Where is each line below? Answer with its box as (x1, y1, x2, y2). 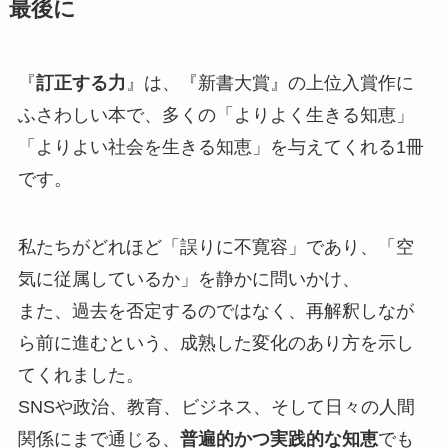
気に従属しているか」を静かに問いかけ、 (17, 269, 360, 290)
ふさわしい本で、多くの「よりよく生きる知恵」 (17, 105, 414, 126)
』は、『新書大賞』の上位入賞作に (125, 73, 414, 94)
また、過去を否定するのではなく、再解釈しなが (17, 301, 414, 322)
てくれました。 (17, 365, 144, 386)
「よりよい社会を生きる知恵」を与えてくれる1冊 (17, 137, 424, 158)
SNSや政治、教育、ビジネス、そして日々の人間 (17, 397, 415, 418)
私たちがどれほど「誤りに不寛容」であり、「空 (17, 237, 414, 258)
